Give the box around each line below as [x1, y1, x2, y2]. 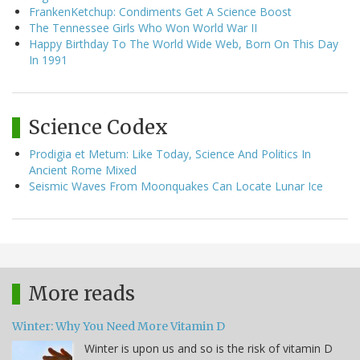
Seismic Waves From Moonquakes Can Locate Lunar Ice [29, 178, 323, 194]
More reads [28, 280, 135, 306]
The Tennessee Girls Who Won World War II [29, 19, 257, 35]
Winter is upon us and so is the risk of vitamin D [84, 340, 333, 356]
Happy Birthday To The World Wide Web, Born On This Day [29, 35, 338, 51]
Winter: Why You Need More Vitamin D [12, 318, 225, 333]
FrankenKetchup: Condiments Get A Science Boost [29, 3, 292, 19]
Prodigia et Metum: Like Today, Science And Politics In [29, 145, 311, 162]
